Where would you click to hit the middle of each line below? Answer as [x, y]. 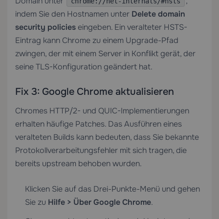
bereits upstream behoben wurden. [78, 164]
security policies [45, 27]
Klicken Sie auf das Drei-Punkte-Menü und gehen [112, 189]
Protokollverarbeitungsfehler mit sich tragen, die [101, 150]
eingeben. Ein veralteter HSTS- [131, 27]
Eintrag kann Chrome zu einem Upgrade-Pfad [97, 40]
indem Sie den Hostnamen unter [73, 14]
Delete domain [158, 14]
